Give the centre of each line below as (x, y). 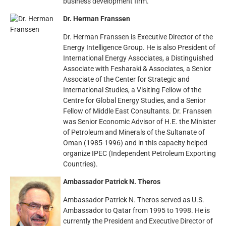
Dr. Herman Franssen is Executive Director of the (138, 37)
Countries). (80, 164)
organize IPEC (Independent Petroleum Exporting (139, 153)
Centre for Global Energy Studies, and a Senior (134, 100)
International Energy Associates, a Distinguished (138, 58)
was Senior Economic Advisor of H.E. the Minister (139, 122)
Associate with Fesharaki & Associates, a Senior (137, 69)
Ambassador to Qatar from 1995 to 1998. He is (136, 210)
